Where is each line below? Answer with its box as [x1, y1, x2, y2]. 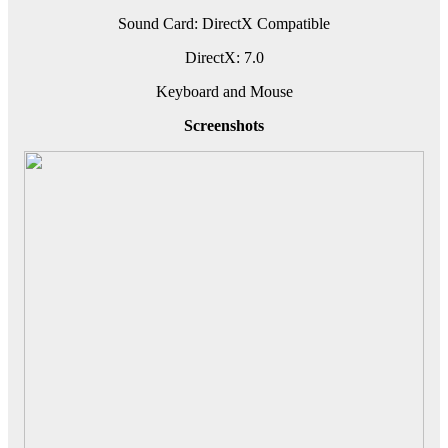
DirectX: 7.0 [184, 49, 264, 67]
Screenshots [184, 117, 264, 135]
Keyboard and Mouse [155, 83, 293, 101]
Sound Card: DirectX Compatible [118, 15, 330, 33]
